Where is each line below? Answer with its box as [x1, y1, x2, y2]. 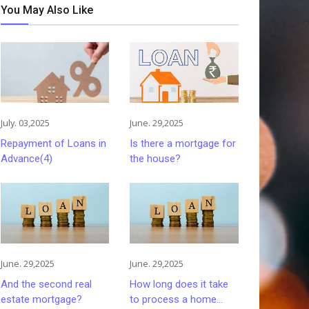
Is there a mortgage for [130, 137, 237, 150]
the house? [130, 152, 181, 166]
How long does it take [130, 278, 229, 291]
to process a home [130, 293, 217, 306]
